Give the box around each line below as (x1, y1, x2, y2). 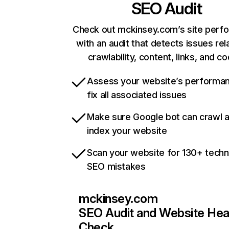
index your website (87, 125, 167, 136)
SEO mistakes (87, 161, 146, 172)
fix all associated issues (87, 89, 187, 101)
